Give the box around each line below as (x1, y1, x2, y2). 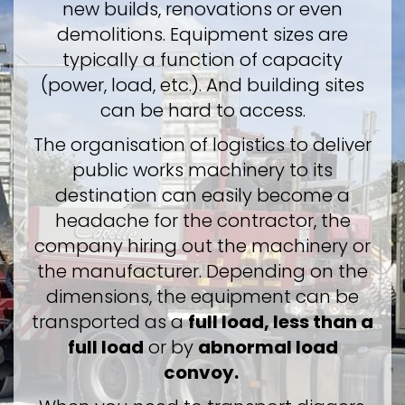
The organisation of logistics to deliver (33, 132, 372, 157)
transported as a (32, 309, 188, 334)
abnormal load (197, 334, 338, 360)
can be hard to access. (99, 98, 306, 123)
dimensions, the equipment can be (46, 284, 359, 309)
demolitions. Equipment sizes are (57, 22, 348, 47)
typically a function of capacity (62, 47, 343, 72)
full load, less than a (188, 309, 373, 334)
